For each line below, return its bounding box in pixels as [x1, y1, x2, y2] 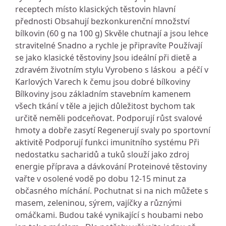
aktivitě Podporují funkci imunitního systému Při [15, 137, 199, 148]
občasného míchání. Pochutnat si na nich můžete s [15, 185, 208, 196]
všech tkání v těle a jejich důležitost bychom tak [15, 100, 195, 111]
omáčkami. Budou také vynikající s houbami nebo [15, 209, 203, 220]
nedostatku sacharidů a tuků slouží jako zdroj [15, 149, 189, 160]
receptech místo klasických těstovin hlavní [15, 4, 176, 15]
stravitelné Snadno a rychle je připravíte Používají [15, 40, 202, 51]
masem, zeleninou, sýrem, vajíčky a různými [15, 197, 182, 208]
